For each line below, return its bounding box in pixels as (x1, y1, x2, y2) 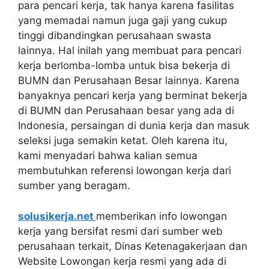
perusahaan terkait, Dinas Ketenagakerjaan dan (18, 240, 247, 252)
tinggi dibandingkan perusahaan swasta (18, 29, 211, 41)
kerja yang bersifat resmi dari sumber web (18, 225, 223, 237)
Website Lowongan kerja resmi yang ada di (18, 255, 226, 267)
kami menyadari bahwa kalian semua (18, 150, 198, 162)
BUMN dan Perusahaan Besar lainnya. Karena (18, 74, 240, 86)
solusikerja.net (18, 210, 96, 222)
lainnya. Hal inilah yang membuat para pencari (18, 44, 241, 56)
